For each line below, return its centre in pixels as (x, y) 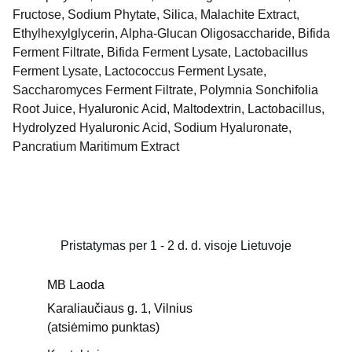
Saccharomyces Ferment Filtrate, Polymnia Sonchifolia (165, 90)
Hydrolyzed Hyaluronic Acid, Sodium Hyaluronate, (152, 128)
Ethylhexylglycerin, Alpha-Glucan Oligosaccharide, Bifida (171, 33)
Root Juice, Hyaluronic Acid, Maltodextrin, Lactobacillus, (169, 109)
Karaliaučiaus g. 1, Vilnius (121, 308)
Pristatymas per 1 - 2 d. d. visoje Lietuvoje (176, 246)
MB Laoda (76, 285)
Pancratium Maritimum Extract (96, 147)
